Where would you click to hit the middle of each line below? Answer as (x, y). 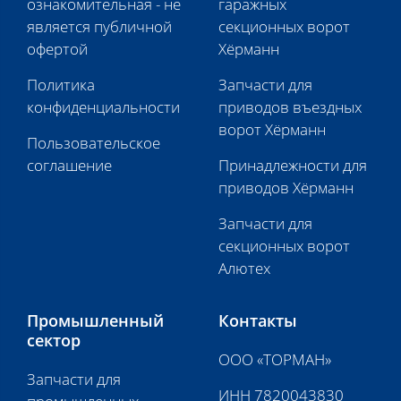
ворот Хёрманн (272, 129)
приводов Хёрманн (286, 188)
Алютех (244, 268)
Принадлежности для (293, 165)
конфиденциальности (103, 107)
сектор (54, 340)
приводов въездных (290, 107)
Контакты (258, 320)
